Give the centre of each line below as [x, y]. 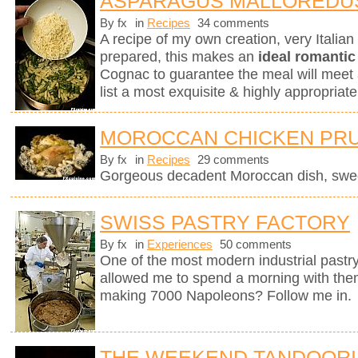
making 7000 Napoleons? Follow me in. [226, 295]
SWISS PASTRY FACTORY [225, 222]
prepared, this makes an [179, 57]
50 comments [254, 244]
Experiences [180, 244]
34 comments [232, 24]
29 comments [232, 160]
